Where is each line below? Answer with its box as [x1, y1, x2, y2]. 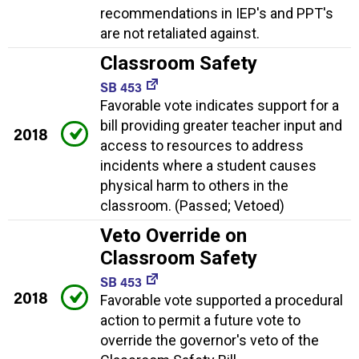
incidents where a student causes [100, 156, 317, 174]
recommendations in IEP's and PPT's [100, 4, 333, 22]
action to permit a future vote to [100, 311, 301, 329]
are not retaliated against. [100, 24, 260, 42]
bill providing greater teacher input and [100, 116, 342, 134]
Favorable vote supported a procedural [100, 291, 343, 309]
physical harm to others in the [100, 176, 288, 194]
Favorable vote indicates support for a [100, 96, 339, 114]
